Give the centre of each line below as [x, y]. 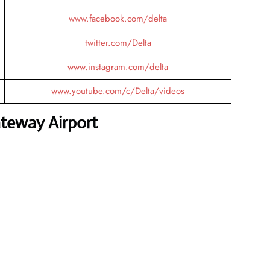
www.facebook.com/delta [118, 18]
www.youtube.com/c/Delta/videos [118, 91]
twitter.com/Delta [118, 42]
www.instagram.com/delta [118, 67]
